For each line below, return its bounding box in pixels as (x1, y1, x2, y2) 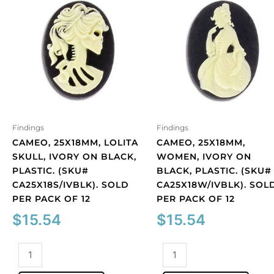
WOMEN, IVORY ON (157, 150, 251, 162)
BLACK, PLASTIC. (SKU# (157, 165, 272, 176)
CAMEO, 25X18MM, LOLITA (12, 136, 138, 148)
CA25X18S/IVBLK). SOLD (12, 179, 129, 190)
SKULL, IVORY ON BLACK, (12, 150, 136, 162)
